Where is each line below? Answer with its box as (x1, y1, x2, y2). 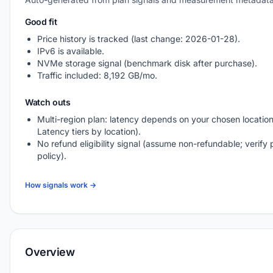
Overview (25, 246, 75, 258)
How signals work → (25, 180, 96, 190)
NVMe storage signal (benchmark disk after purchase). (37, 58, 257, 68)
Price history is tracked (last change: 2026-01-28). (37, 34, 240, 44)
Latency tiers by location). (37, 126, 141, 136)
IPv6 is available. (37, 46, 104, 56)
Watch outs (25, 97, 71, 107)
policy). (37, 151, 66, 161)
